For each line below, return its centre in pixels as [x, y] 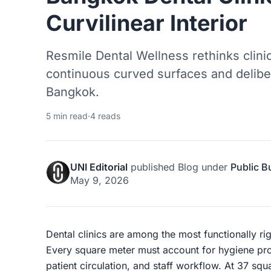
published [153, 167]
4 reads [105, 116]
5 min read [67, 116]
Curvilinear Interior [147, 23]
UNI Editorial [99, 167]
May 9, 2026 [100, 180]
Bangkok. [73, 92]
